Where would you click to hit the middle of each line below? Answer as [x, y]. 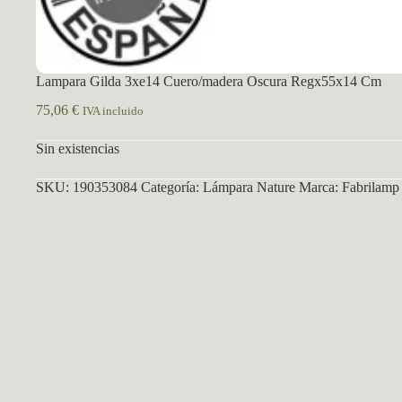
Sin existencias [78, 149]
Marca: [320, 188]
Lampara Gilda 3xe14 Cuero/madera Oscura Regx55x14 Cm [209, 81]
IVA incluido [113, 112]
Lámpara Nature [249, 188]
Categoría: [172, 188]
